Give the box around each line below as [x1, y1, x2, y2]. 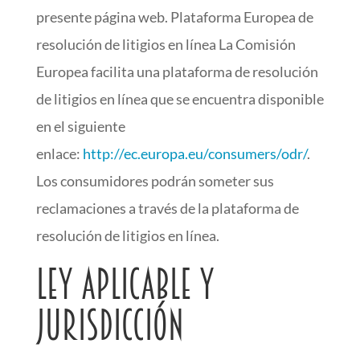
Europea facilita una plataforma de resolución [35, 63, 318, 80]
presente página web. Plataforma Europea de [35, 8, 313, 26]
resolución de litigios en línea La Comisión [35, 35, 296, 53]
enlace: [35, 145, 83, 162]
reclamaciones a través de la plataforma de [35, 199, 299, 217]
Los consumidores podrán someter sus [35, 172, 274, 190]
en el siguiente [35, 117, 125, 135]
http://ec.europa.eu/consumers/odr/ [82, 145, 307, 162]
